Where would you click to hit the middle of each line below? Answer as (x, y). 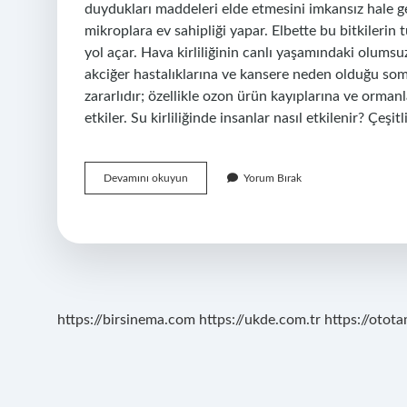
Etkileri (203, 259)
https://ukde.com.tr (260, 320)
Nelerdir (206, 275)
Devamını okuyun (146, 178)
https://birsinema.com (126, 320)
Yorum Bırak (273, 178)
